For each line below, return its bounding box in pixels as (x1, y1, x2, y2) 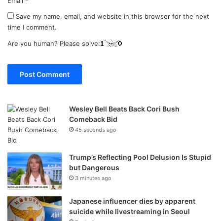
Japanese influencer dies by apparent (69, 197, 195, 206)
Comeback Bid (69, 115, 117, 124)
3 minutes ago (75, 175, 111, 182)
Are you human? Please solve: (7, 39, 100, 48)
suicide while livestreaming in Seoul (69, 207, 190, 216)
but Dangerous (69, 163, 119, 172)
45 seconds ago (75, 126, 116, 134)
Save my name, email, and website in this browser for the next (16, 12, 209, 21)
